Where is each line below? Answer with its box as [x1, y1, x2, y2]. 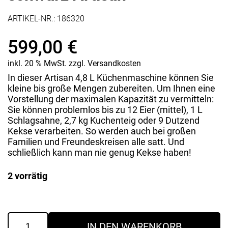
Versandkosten [88, 59, 141, 68]
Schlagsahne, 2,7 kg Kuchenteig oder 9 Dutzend [8, 115, 199, 126]
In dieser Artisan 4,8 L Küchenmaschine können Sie [8, 72, 214, 83]
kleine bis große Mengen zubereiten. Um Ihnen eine [8, 83, 215, 94]
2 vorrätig [8, 170, 47, 181]
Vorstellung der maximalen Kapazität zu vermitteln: [8, 94, 214, 104]
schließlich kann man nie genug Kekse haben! [8, 147, 191, 158]
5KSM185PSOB [7, 212, 70, 222]
